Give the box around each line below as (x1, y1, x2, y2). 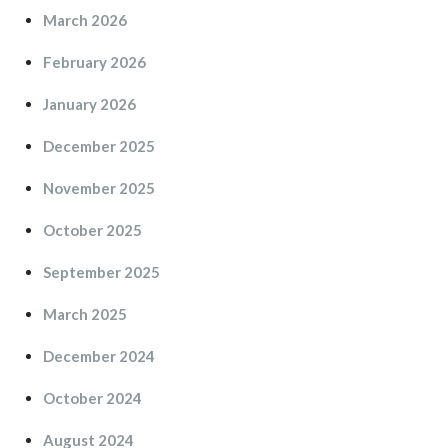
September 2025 (43, 262, 160, 281)
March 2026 (43, 10, 127, 29)
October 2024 (43, 388, 142, 407)
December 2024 (43, 346, 155, 365)
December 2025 (43, 136, 155, 155)
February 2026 (43, 52, 146, 71)
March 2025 (43, 304, 127, 323)
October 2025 (43, 220, 142, 239)
